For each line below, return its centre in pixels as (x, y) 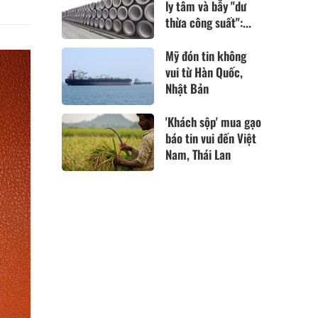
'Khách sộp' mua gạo (214, 122)
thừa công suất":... (209, 22)
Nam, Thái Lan (198, 154)
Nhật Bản (187, 88)
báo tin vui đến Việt (211, 138)
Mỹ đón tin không (206, 55)
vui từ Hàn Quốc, (204, 72)
